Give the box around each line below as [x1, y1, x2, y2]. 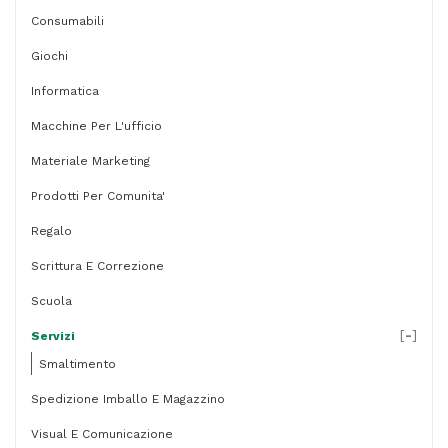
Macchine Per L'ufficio [31, 119, 162, 133]
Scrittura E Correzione [31, 259, 164, 273]
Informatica [31, 84, 99, 98]
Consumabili [31, 14, 104, 28]
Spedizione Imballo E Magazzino [31, 392, 225, 406]
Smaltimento [39, 357, 116, 371]
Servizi [31, 329, 75, 343]
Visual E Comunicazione [31, 427, 173, 441]
